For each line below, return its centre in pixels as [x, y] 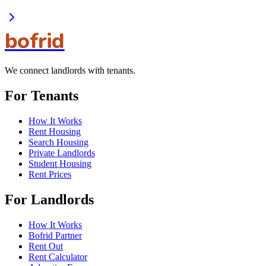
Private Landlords [62, 153]
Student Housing [60, 164]
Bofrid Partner [55, 235]
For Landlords [49, 199]
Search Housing [58, 142]
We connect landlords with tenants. [70, 71]
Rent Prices [50, 175]
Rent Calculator [58, 256]
